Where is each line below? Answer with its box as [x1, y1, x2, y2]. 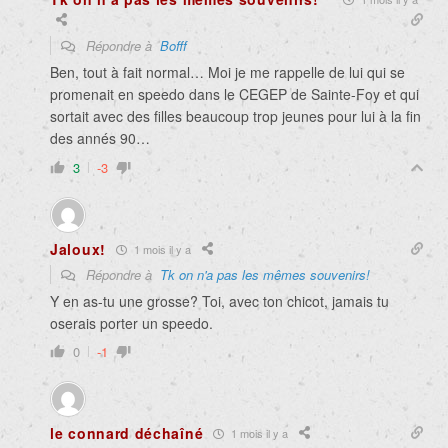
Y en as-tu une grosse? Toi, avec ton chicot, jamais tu [50, 291, 389, 312]
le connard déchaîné [50, 423, 204, 444]
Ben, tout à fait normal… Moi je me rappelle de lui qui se [50, 62, 405, 83]
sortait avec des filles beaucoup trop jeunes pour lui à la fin [50, 106, 421, 127]
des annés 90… [50, 128, 150, 149]
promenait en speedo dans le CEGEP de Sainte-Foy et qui [50, 84, 419, 105]
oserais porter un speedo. [50, 313, 213, 334]
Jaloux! [50, 239, 106, 260]
